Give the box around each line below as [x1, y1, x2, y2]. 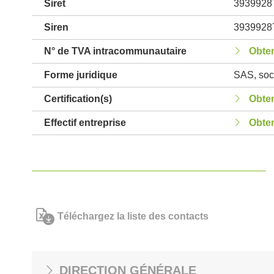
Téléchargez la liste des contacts [57, 211, 209, 221]
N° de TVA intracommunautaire [44, 46, 187, 56]
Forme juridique [44, 70, 117, 80]
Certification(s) [44, 94, 112, 104]
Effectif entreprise [44, 117, 126, 128]
